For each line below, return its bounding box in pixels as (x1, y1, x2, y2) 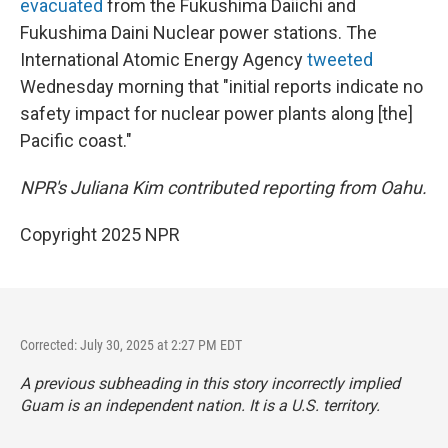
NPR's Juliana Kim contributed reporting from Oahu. (20, 177, 427, 198)
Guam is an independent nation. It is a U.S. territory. (20, 396, 380, 415)
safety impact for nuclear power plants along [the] (20, 103, 413, 124)
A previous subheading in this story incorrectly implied (20, 374, 400, 393)
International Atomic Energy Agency (20, 49, 307, 70)
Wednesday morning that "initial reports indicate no (20, 76, 423, 97)
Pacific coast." (20, 130, 132, 151)
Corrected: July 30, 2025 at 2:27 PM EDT (20, 337, 242, 353)
